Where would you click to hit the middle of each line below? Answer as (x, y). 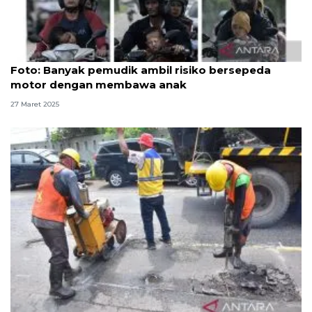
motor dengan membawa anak (99, 84)
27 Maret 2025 (35, 104)
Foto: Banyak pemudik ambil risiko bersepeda (141, 70)
